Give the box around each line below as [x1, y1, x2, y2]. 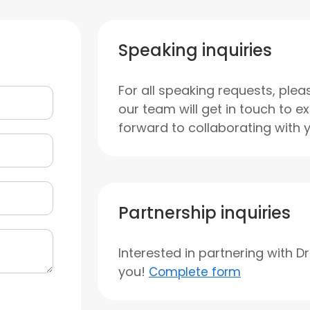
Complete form [149, 264, 241, 280]
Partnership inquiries [118, 201, 291, 224]
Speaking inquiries [118, 39, 272, 62]
